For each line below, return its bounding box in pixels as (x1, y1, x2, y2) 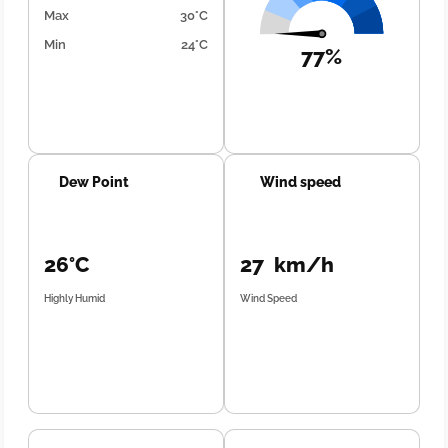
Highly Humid (44, 293, 106, 304)
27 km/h (240, 252, 334, 277)
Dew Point (59, 174, 130, 190)
